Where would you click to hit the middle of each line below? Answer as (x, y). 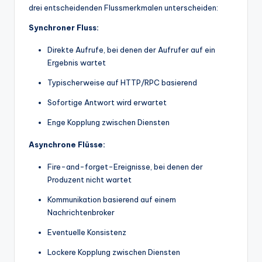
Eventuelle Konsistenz (87, 232)
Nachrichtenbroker (81, 212)
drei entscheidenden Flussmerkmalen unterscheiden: (123, 7)
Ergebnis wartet (77, 62)
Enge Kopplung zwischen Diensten (108, 122)
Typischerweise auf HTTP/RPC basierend (122, 82)
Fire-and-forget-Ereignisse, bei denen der (125, 166)
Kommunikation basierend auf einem (112, 199)
